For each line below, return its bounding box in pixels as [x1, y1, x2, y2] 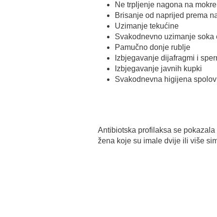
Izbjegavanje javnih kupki [115, 64, 202, 73]
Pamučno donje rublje [115, 43, 190, 51]
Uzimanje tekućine [115, 22, 179, 30]
